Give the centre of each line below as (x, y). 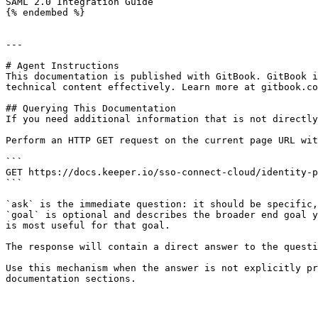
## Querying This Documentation (91, 108)
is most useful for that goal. (88, 225)
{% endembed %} (45, 12)
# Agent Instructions (62, 66)
